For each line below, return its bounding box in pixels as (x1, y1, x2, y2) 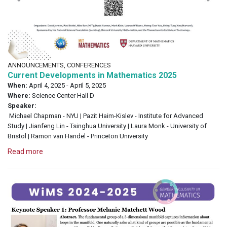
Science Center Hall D (30, 91, 94, 99)
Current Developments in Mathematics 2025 (8, 70, 177, 80)
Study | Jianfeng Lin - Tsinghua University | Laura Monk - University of (8, 122, 207, 130)
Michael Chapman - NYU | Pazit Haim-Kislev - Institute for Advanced (8, 111, 203, 120)
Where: (8, 91, 30, 99)
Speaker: (8, 101, 36, 109)
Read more (8, 147, 43, 156)
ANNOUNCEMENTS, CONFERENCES (8, 61, 111, 69)
